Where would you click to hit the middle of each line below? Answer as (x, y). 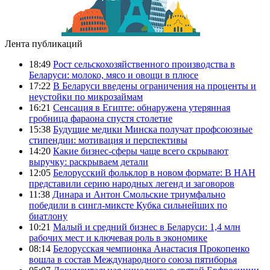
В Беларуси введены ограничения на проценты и (155, 86)
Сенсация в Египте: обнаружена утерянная (142, 107)
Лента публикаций (44, 43)
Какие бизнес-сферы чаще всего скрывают (141, 151)
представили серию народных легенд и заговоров (132, 183)
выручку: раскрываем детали (89, 162)
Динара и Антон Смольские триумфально (139, 194)
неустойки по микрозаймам (86, 96)
